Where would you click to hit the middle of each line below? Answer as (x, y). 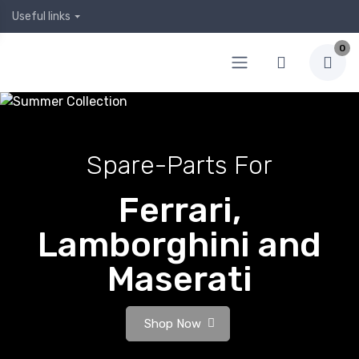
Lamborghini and (179, 245)
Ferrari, (179, 210)
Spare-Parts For (179, 165)
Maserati (179, 279)
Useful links (41, 16)
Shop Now (173, 324)
